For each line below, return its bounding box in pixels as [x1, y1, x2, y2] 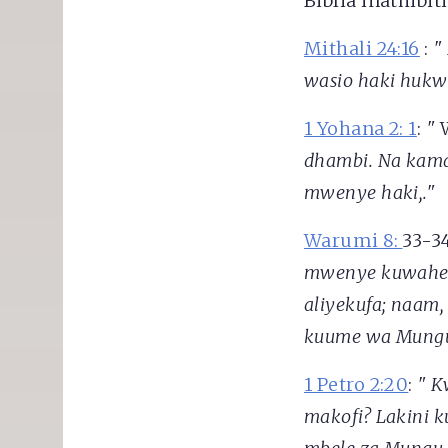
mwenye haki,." [303, 181, 436, 205]
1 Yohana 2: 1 [303, 117, 417, 141]
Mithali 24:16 [303, 37, 420, 61]
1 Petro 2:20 [303, 373, 409, 397]
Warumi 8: [303, 229, 403, 253]
